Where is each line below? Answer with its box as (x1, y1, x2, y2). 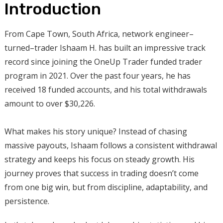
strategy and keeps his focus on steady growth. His (4, 153, 195, 165)
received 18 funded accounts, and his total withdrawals (4, 84, 207, 95)
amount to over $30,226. (4, 98, 95, 109)
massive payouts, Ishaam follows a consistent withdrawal (4, 139, 217, 151)
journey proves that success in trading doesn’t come (4, 167, 199, 179)
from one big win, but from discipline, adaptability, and (4, 181, 208, 193)
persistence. (4, 195, 49, 207)
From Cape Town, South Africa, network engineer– (4, 28, 194, 39)
